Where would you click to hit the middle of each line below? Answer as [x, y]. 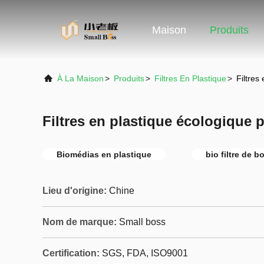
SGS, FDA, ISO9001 [145, 253]
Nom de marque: [80, 222]
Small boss [142, 222]
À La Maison [80, 78]
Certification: [71, 253]
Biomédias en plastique [104, 154]
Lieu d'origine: [75, 191]
